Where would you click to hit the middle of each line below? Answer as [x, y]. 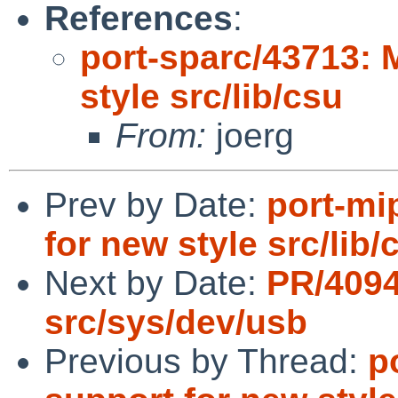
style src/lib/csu [211, 96]
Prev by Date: [155, 204]
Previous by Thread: [206, 361]
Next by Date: [155, 283]
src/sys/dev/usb [176, 322]
